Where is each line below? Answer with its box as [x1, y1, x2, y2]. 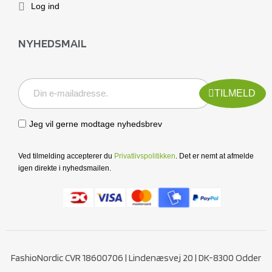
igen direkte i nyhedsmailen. [18, 163, 111, 172]
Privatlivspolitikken [114, 151, 175, 160]
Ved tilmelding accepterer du [18, 151, 114, 160]
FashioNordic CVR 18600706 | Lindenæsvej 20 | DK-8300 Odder [11, 251, 261, 263]
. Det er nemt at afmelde [175, 151, 254, 160]
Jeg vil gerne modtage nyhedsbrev [29, 118, 162, 129]
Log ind [31, 1, 59, 12]
